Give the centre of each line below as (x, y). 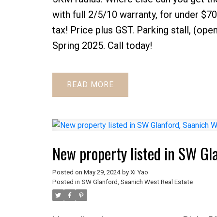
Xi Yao (139, 172)
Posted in (66, 182)
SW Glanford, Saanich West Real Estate (137, 182)
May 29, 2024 (102, 172)
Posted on (68, 172)
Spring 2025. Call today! (102, 45)
